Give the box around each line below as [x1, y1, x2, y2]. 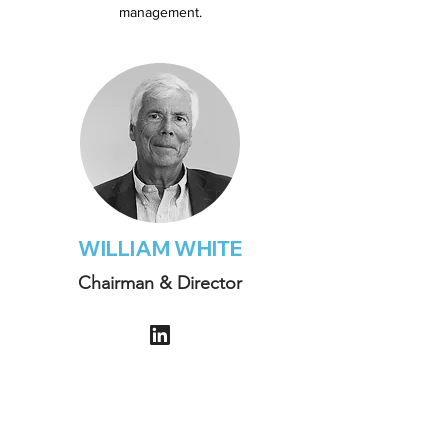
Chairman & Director [78, 272, 242, 294]
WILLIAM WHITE [78, 235, 242, 261]
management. [118, 4, 202, 20]
